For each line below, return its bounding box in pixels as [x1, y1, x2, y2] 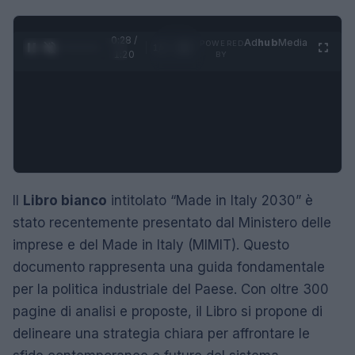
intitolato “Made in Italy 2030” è [107, 192, 313, 208]
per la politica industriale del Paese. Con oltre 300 [13, 281, 329, 297]
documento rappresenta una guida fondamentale [13, 258, 325, 275]
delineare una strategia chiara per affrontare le [13, 325, 310, 342]
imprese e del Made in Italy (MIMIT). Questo [13, 236, 289, 253]
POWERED [200, 38, 244, 48]
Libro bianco [23, 192, 107, 208]
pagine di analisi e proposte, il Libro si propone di [13, 303, 323, 319]
